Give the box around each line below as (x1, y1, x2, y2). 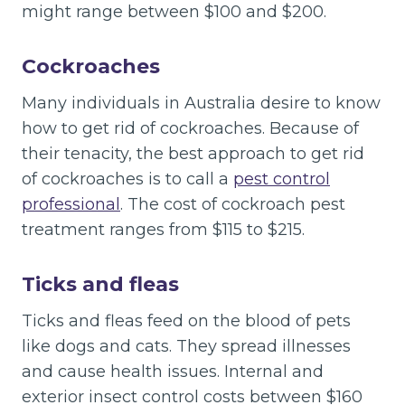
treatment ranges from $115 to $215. (22, 219, 305, 240)
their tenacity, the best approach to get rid (22, 143, 364, 164)
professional (22, 193, 120, 214)
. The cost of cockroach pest (120, 193, 345, 214)
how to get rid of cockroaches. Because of (22, 118, 359, 138)
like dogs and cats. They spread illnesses (22, 335, 351, 356)
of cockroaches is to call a (22, 168, 233, 189)
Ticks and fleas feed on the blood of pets (22, 310, 351, 331)
